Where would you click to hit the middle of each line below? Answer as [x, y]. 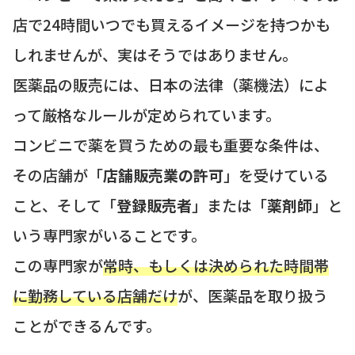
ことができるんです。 [87, 325]
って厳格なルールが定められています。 [147, 114]
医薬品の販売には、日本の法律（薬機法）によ [171, 84]
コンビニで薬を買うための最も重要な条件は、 [171, 144]
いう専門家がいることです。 [109, 235]
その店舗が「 [58, 174]
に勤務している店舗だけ [95, 295]
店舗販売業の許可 [163, 174]
